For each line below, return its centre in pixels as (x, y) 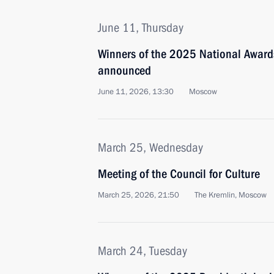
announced (124, 70)
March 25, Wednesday (150, 147)
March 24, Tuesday (143, 251)
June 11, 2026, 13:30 (136, 92)
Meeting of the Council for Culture (179, 174)
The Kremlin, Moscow (231, 195)
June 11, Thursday (141, 28)
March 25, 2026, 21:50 (139, 195)
